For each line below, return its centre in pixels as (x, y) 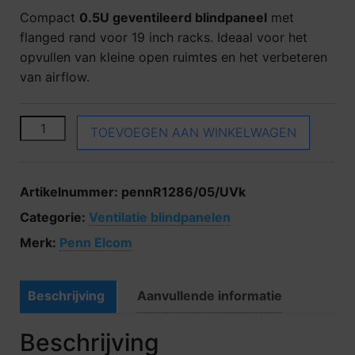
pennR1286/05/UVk (183, 191)
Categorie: (54, 217)
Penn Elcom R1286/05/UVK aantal (124, 124)
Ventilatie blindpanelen (160, 217)
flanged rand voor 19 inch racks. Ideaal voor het (164, 37)
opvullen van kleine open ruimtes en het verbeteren (174, 57)
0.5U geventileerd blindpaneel (173, 17)
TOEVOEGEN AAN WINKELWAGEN (194, 132)
